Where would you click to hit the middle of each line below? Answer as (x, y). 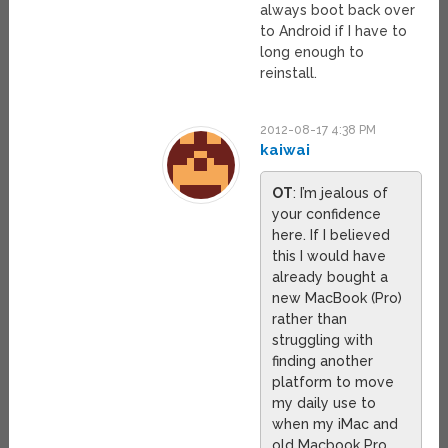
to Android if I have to (334, 30)
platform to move (333, 381)
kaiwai (285, 149)
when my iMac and (335, 423)
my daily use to (324, 402)
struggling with (323, 339)
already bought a (330, 276)
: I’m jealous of (341, 192)
